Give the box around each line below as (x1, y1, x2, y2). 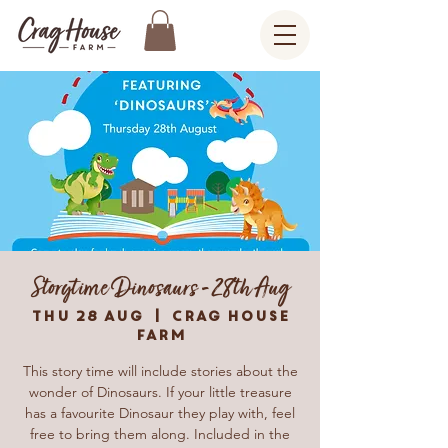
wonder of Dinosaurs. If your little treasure (28, 382, 292, 401)
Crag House (171, 305, 289, 326)
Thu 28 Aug (31, 305, 143, 326)
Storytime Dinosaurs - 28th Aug (30, 271, 290, 306)
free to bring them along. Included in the (30, 424, 290, 443)
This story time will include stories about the (22, 361, 298, 380)
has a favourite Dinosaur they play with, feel (25, 403, 295, 422)
